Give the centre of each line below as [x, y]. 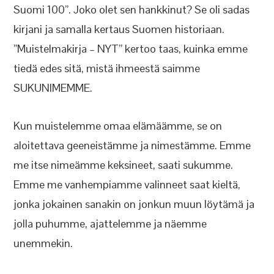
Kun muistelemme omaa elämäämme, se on [118, 126]
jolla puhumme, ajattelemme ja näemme [110, 224]
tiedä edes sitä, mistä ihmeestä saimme [107, 68]
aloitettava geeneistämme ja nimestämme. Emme [132, 145]
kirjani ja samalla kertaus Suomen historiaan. [119, 29]
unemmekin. [43, 243]
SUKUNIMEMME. [53, 88]
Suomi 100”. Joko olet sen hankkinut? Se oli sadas [132, 9]
